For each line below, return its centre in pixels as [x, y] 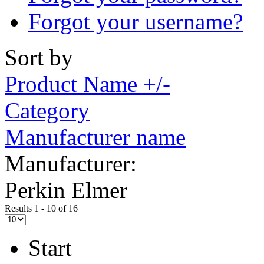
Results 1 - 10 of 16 [41, 208]
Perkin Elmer [66, 190]
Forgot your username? [136, 21]
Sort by [39, 57]
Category [47, 110]
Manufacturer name [95, 137]
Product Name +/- [88, 84]
